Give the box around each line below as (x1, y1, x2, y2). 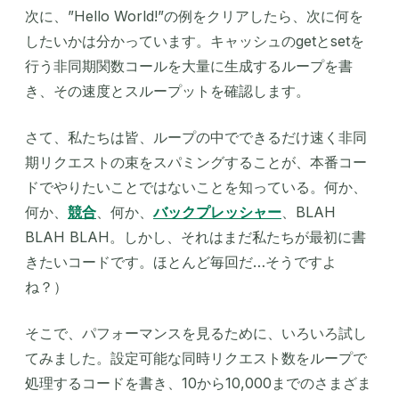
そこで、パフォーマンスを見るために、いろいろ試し (25, 324, 367, 343)
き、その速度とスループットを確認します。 (25, 82, 310, 101)
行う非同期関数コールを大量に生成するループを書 (25, 57, 353, 76)
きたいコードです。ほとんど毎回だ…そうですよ (25, 253, 337, 272)
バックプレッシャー (153, 203, 281, 222)
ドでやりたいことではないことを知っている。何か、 (25, 178, 367, 197)
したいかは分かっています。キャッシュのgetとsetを (25, 32, 364, 51)
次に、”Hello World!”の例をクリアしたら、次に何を (25, 7, 363, 26)
